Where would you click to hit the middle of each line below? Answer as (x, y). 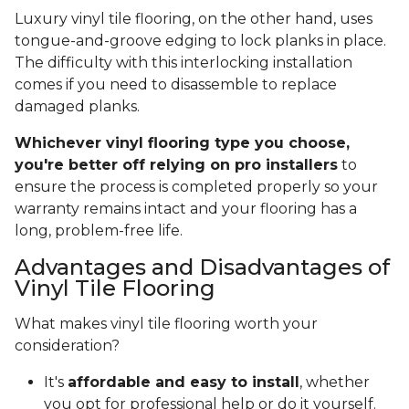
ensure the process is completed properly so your (196, 187)
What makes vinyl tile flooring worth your (166, 324)
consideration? (69, 346)
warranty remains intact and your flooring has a (186, 209)
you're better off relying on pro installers (176, 165)
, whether (335, 383)
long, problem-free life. (100, 231)
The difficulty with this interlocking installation (184, 63)
